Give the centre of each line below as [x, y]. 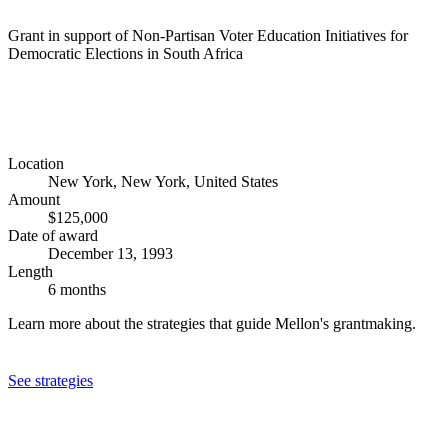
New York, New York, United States [163, 182]
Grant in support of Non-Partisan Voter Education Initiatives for [208, 35]
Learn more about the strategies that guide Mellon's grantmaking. [212, 324]
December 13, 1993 [110, 254]
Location [36, 164]
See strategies [50, 380]
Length [30, 272]
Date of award [53, 236]
